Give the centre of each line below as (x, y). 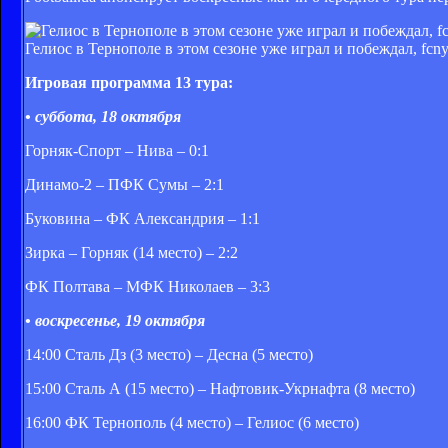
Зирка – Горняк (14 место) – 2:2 (131, 252)
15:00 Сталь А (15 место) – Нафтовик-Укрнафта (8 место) (220, 388)
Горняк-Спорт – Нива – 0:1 (117, 150)
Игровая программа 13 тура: (129, 82)
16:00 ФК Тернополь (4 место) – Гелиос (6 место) (192, 422)
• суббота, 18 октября (103, 116)
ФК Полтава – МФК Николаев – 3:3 (147, 286)
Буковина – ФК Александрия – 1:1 (142, 218)
